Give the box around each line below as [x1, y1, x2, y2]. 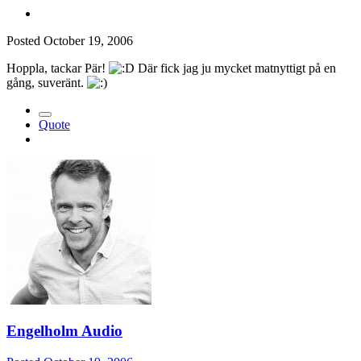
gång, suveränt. [6, 75, 87, 89]
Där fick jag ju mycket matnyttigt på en [135, 60, 336, 75]
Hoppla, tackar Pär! [6, 60, 109, 75]
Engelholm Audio [6, 322, 122, 340]
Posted [6, 33, 44, 48]
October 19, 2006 [44, 33, 133, 48]
